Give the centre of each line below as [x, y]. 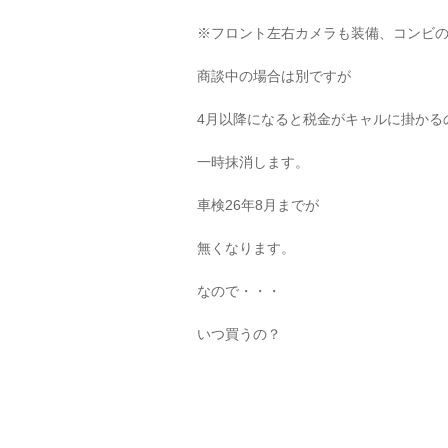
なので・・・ [239, 291]
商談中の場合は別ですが [274, 76]
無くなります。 [246, 248]
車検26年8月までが [258, 205]
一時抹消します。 [253, 162]
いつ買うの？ [239, 334]
